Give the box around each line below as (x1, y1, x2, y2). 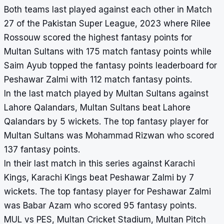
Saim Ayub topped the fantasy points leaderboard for (4, 60, 217, 71)
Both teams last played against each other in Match (4, 4, 212, 15)
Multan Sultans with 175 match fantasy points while (4, 46, 211, 57)
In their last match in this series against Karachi (4, 158, 195, 169)
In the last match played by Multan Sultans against (4, 88, 208, 99)
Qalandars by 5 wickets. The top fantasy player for (4, 116, 208, 127)
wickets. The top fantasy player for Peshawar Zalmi (4, 186, 211, 197)
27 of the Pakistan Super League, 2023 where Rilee (4, 18, 210, 29)
